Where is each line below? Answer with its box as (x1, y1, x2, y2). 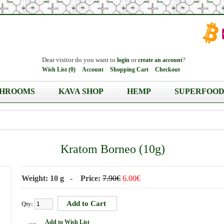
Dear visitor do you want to (42, 56, 117, 63)
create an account (138, 56, 182, 63)
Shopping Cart (110, 66, 148, 73)
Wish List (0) (42, 66, 75, 73)
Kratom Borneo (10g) (60, 142, 165, 155)
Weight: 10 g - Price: (21, 174, 102, 182)
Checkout (155, 66, 180, 73)
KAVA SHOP (58, 87, 103, 95)
